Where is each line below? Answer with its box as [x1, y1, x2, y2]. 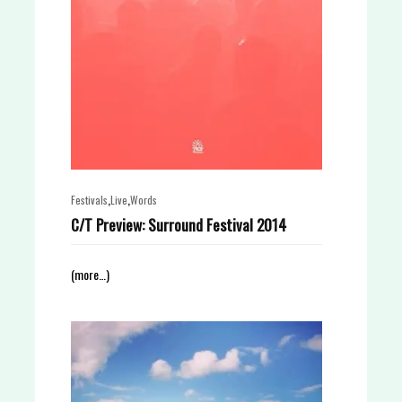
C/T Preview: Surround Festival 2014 [71, 213, 286, 236]
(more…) [71, 265, 109, 284]
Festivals [71, 192, 108, 207]
